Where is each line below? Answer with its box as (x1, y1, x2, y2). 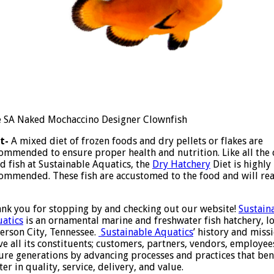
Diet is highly (210, 158, 271, 170)
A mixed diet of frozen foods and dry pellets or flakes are (9, 135, 263, 147)
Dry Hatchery (152, 158, 210, 170)
